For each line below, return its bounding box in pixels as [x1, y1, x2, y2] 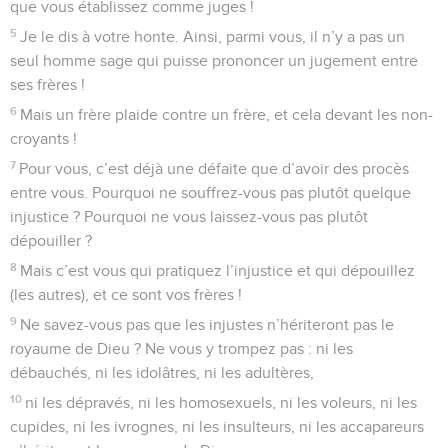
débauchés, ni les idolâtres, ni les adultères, [10, 364, 314, 381]
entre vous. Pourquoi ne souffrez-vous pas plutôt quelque [10, 184, 411, 201]
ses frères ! [10, 76, 85, 93]
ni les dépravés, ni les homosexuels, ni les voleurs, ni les [25, 394, 418, 411]
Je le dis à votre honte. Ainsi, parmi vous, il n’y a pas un [20, 28, 406, 45]
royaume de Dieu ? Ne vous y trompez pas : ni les [10, 340, 353, 357]
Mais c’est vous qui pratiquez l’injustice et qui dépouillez [20, 262, 416, 279]
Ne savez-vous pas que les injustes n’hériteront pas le [20, 316, 395, 333]
